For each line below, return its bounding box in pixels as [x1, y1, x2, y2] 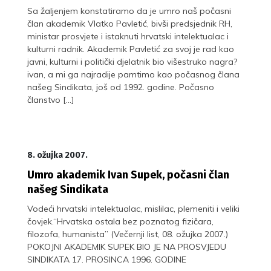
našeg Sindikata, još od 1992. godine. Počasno [27, 81, 214, 93]
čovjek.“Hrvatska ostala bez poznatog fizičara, [27, 215, 214, 227]
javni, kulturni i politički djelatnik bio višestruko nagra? [27, 56, 237, 67]
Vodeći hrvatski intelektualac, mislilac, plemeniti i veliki [27, 203, 240, 214]
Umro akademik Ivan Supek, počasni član [27, 168, 229, 181]
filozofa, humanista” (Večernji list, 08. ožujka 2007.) [27, 228, 228, 240]
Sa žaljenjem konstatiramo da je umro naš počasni [27, 5, 231, 16]
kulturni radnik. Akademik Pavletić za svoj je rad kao [27, 43, 234, 54]
